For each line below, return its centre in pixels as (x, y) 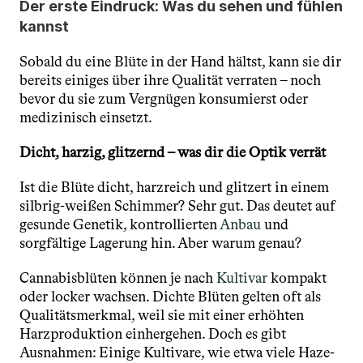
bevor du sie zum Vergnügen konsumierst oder (164, 99)
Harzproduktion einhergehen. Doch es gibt (153, 334)
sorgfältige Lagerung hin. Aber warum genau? (160, 243)
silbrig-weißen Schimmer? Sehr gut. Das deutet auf (177, 206)
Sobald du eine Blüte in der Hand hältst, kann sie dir (180, 62)
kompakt (299, 278)
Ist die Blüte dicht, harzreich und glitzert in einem (174, 187)
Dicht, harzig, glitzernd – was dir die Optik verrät (173, 152)
